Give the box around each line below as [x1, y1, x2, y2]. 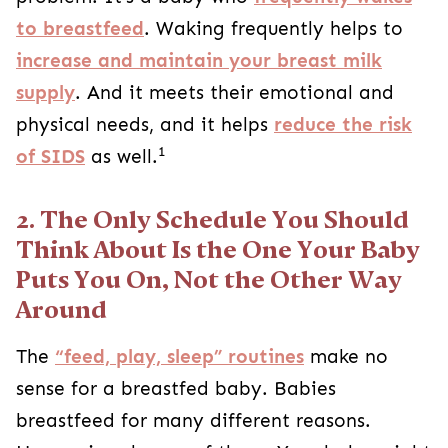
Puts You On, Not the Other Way [16, 265, 402, 294]
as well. [85, 145, 158, 168]
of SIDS [16, 145, 85, 168]
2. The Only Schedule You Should [16, 205, 409, 234]
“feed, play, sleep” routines [55, 345, 304, 368]
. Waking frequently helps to [144, 17, 403, 40]
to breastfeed [16, 17, 144, 40]
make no [304, 345, 388, 368]
